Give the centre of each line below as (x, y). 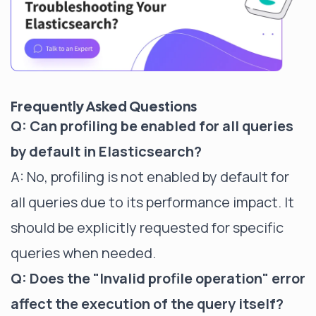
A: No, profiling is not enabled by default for (150, 176)
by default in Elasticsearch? (106, 151)
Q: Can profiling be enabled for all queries (152, 126)
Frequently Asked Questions (104, 106)
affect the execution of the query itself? (147, 303)
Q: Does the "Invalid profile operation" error (158, 278)
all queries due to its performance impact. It (152, 202)
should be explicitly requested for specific (147, 227)
